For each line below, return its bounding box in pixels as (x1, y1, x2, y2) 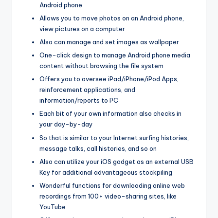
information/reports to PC (39, 96, 118, 105)
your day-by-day (39, 120, 92, 128)
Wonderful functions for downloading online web (39, 181, 185, 189)
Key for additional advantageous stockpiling (39, 168, 172, 176)
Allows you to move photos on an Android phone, (39, 14, 184, 22)
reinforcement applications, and (39, 86, 135, 94)
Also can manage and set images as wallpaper (39, 38, 179, 46)
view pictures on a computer (39, 25, 125, 33)
